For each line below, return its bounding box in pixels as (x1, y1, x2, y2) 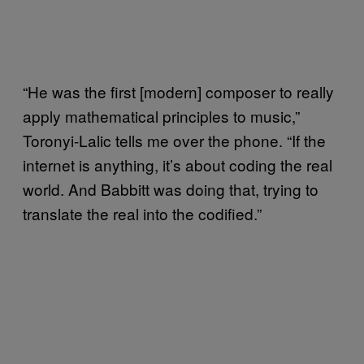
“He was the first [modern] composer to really (23, 80, 334, 103)
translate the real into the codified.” (23, 202, 262, 225)
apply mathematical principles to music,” (23, 105, 300, 128)
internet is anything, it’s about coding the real (23, 154, 332, 176)
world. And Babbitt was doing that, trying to (23, 178, 318, 201)
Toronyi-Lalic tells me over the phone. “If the (23, 129, 326, 152)
